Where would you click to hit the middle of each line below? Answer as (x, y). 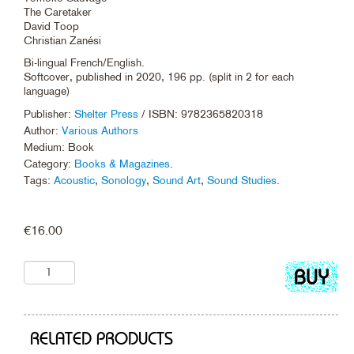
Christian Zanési (62, 40)
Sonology (124, 180)
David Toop (51, 26)
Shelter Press (106, 113)
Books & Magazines (122, 163)
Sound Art (177, 180)
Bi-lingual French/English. (84, 62)
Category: (49, 163)
